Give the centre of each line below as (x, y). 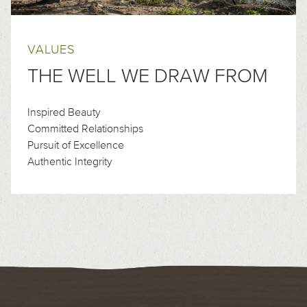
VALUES (51, 49)
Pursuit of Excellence (76, 144)
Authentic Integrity (70, 161)
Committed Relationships (85, 128)
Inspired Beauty (64, 111)
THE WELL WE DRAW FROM (148, 75)
